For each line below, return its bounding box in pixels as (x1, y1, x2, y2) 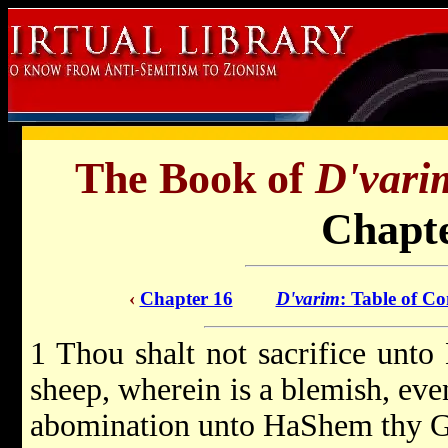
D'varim (275, 288, 340, 309)
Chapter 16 (139, 288, 233, 309)
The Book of (75, 154, 315, 203)
